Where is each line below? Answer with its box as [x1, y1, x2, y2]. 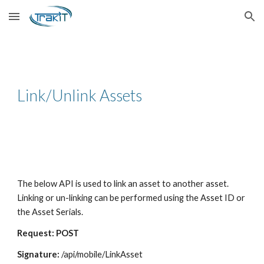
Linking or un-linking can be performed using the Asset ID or [17, 193, 246, 203]
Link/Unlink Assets [17, 86, 143, 105]
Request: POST [17, 228, 80, 238]
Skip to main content [9, 16, 93, 27]
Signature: [17, 249, 60, 259]
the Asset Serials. [17, 207, 84, 217]
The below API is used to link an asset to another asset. [17, 179, 229, 189]
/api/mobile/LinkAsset [60, 249, 143, 259]
